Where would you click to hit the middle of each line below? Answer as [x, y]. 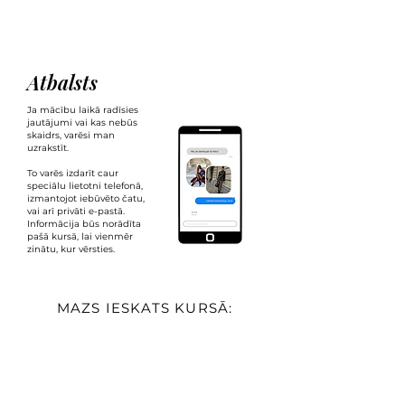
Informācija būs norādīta [84, 224]
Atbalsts [62, 82]
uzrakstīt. [48, 148]
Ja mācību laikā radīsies [83, 110]
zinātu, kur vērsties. [71, 249]
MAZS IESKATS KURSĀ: [145, 308]
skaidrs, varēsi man [71, 135]
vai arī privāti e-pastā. [76, 211]
